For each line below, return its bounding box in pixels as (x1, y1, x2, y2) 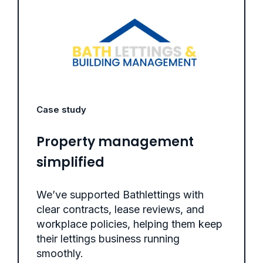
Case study (36, 103, 86, 115)
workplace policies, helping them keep (36, 217, 222, 230)
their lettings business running (36, 232, 180, 245)
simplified (36, 153, 104, 171)
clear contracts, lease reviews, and (36, 203, 204, 215)
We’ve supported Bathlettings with (36, 188, 204, 201)
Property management (36, 132, 194, 151)
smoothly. (36, 247, 83, 259)
